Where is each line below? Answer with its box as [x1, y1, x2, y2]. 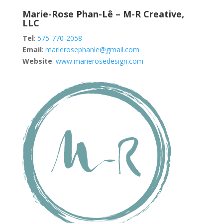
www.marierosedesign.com [55, 56, 143, 66]
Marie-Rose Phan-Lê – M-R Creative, [22, 7, 184, 20]
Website [22, 56, 52, 66]
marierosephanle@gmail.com [45, 44, 139, 54]
